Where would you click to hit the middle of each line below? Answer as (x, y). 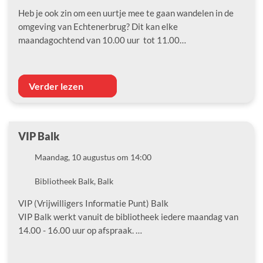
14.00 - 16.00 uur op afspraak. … (80, 230)
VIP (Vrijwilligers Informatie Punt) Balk (93, 203)
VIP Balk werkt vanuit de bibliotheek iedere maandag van (128, 216)
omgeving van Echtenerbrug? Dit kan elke (98, 26)
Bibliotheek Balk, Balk (74, 181)
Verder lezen (57, 86)
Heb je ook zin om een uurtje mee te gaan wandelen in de (126, 13)
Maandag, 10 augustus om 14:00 (93, 157)
